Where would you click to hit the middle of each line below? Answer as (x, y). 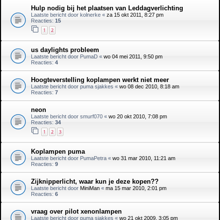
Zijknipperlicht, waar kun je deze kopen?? (95, 181)
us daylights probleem (65, 50)
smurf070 (91, 117)
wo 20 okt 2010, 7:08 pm (138, 117)
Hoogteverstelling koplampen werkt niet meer (100, 80)
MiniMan (90, 188)
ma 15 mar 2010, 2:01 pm (136, 188)
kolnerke (90, 15)
